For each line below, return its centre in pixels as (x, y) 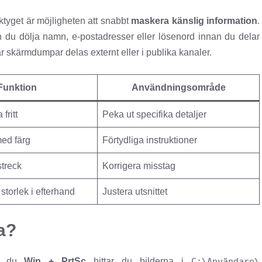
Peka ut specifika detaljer (154, 115)
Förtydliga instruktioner (150, 140)
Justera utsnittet (135, 192)
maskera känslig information (194, 21)
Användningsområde (178, 88)
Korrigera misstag (139, 166)
